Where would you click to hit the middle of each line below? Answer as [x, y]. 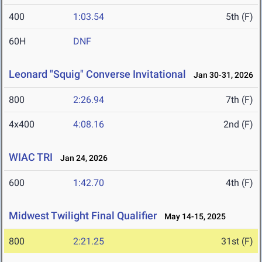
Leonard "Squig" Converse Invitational [97, 74]
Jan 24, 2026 [81, 158]
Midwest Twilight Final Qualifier [83, 216]
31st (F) [237, 242]
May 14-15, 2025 [192, 217]
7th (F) [239, 100]
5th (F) [239, 17]
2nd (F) [238, 125]
